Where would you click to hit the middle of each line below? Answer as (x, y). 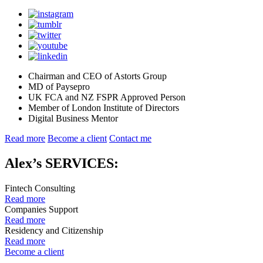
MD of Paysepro (59, 87)
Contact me (130, 139)
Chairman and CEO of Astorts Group (97, 76)
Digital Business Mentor (73, 119)
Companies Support (41, 209)
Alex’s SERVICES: (62, 163)
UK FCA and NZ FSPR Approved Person (107, 97)
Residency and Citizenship (54, 230)
